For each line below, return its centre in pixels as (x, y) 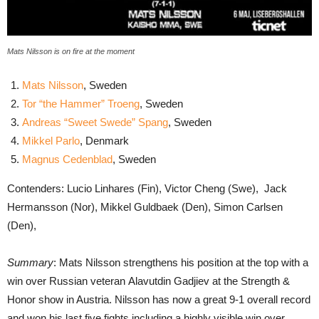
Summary (30, 262)
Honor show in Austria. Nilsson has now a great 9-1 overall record (159, 299)
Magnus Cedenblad (67, 159)
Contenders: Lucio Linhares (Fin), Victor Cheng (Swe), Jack (147, 188)
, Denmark (104, 140)
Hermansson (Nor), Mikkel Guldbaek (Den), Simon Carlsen (145, 206)
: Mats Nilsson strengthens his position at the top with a (181, 262)
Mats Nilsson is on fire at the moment (71, 51)
